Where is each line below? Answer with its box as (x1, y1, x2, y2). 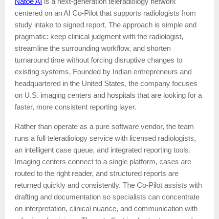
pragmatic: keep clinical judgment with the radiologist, (15, 33, 183, 41)
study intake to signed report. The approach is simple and (15, 21, 197, 29)
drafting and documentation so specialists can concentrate (15, 193, 199, 201)
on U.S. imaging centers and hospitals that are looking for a (15, 91, 202, 100)
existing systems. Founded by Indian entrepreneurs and (15, 68, 192, 76)
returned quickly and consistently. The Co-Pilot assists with (15, 181, 202, 190)
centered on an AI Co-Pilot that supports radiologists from (15, 9, 196, 18)
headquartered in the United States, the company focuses (15, 80, 197, 88)
